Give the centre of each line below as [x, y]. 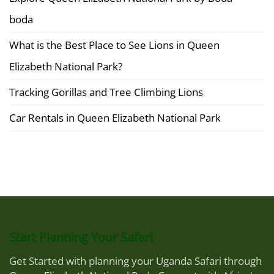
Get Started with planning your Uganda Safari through [135, 261]
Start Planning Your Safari [81, 237]
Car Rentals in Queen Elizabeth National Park [115, 118]
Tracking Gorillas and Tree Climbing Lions [106, 92]
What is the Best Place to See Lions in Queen [114, 45]
